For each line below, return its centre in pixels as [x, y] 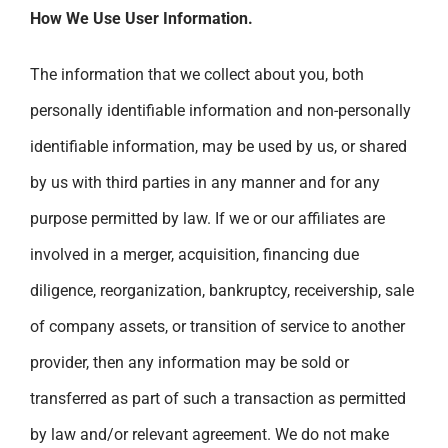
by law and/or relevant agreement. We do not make [209, 434]
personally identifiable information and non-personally [220, 110]
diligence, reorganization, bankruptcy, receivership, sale [222, 290]
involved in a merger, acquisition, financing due [194, 254]
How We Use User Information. [141, 18]
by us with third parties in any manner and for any [205, 182]
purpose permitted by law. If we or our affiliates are [207, 218]
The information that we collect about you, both [197, 74]
